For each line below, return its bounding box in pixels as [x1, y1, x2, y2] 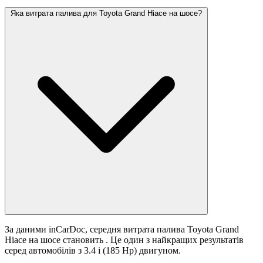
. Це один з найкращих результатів [106, 235, 244, 245]
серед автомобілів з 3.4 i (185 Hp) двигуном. [5, 245, 181, 256]
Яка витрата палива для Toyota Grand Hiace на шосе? [11, 9, 202, 18]
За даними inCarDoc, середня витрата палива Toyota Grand [5, 224, 239, 235]
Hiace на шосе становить [5, 235, 106, 245]
